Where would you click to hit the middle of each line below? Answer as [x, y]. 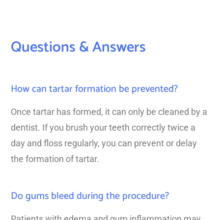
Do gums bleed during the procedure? [90, 196]
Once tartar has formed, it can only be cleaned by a [109, 111]
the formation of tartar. [55, 159]
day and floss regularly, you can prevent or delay [104, 143]
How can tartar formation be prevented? [94, 89]
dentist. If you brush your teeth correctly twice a [103, 127]
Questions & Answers [78, 47]
